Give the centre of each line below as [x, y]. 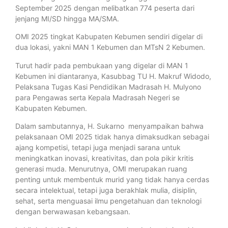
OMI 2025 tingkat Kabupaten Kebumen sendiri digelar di [109, 37]
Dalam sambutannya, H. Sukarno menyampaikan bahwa [109, 126]
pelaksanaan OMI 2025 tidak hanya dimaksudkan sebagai [112, 137]
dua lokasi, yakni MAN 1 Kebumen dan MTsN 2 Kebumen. [110, 47]
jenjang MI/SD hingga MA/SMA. [67, 19]
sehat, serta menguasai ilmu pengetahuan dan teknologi [108, 201]
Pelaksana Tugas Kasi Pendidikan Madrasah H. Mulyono [108, 87]
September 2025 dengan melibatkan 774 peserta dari [105, 8]
